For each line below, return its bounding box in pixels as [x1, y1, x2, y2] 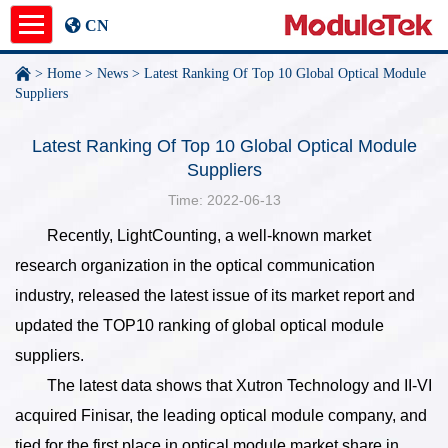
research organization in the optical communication [15, 257, 375, 274]
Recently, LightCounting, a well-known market [15, 227, 371, 244]
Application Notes [91, 127, 228, 144]
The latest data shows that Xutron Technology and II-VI [15, 377, 432, 394]
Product [123, 77, 185, 94]
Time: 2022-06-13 [167, 192, 281, 208]
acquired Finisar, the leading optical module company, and [15, 407, 427, 424]
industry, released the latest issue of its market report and [15, 287, 415, 304]
